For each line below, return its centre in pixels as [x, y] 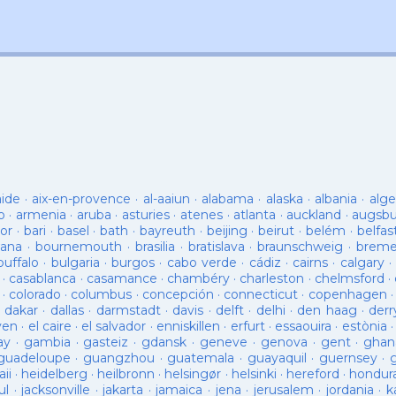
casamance [122, 278]
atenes [202, 215]
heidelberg [55, 374]
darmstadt [128, 310]
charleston [272, 278]
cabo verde [202, 263]
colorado [34, 294]
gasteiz [106, 342]
